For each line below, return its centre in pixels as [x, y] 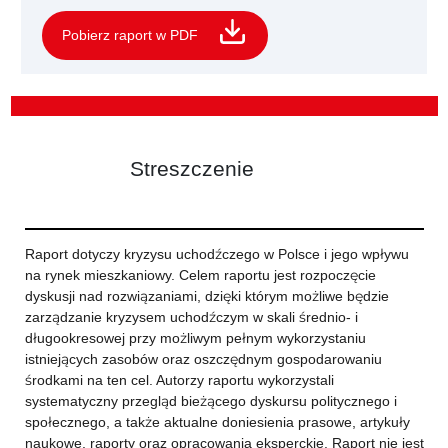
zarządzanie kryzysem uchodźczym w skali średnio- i [191, 317]
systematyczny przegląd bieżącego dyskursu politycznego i [210, 401]
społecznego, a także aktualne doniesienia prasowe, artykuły [217, 422]
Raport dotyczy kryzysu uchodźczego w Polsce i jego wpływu [216, 254]
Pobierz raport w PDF [130, 35]
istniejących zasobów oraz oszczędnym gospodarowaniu [203, 359]
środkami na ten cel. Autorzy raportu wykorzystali [179, 380]
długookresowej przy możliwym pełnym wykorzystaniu [195, 338]
